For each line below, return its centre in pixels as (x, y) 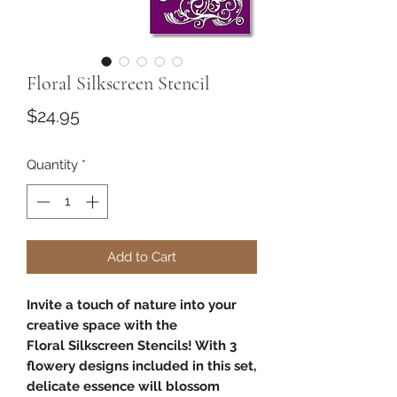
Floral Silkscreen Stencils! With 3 (132, 345)
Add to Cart (142, 257)
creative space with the (102, 325)
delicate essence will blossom (123, 386)
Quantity (52, 165)
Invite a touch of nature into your (132, 304)
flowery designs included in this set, (141, 366)
